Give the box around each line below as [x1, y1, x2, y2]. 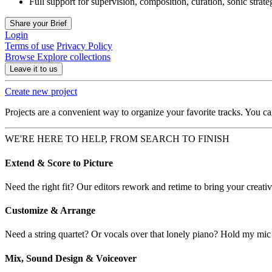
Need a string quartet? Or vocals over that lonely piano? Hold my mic [5, 229, 271, 240]
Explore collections [37, 52, 110, 63]
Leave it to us [10, 64, 58, 74]
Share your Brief [10, 19, 67, 29]
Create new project [5, 86, 77, 97]
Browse [5, 52, 37, 63]
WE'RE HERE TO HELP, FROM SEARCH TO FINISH [5, 134, 229, 144]
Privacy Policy [56, 41, 112, 52]
